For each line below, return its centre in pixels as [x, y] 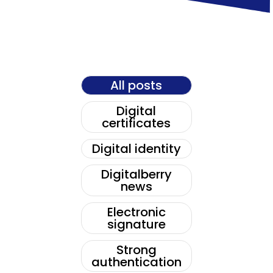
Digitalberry [136, 175]
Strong [136, 250]
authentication [136, 262]
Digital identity [136, 149]
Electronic [136, 212]
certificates [136, 123]
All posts [136, 86]
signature [136, 225]
